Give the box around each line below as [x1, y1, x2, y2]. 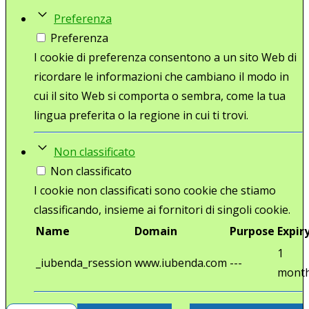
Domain [134, 223, 177, 239]
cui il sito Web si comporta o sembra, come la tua [34, 88, 286, 103]
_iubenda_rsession [36, 255, 132, 270]
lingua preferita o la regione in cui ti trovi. [34, 107, 248, 123]
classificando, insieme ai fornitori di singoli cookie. [34, 201, 290, 217]
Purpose [230, 223, 275, 239]
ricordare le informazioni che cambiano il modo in [34, 68, 289, 84]
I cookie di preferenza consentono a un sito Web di [34, 49, 297, 65]
